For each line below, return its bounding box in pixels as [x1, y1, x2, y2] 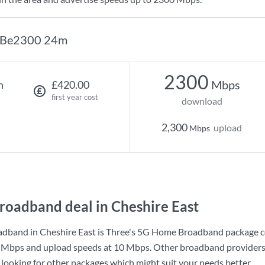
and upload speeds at [24, 241, 114, 253]
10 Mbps [114, 241, 150, 253]
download [181, 95, 222, 106]
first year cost [51, 92, 98, 102]
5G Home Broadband [137, 226, 224, 237]
